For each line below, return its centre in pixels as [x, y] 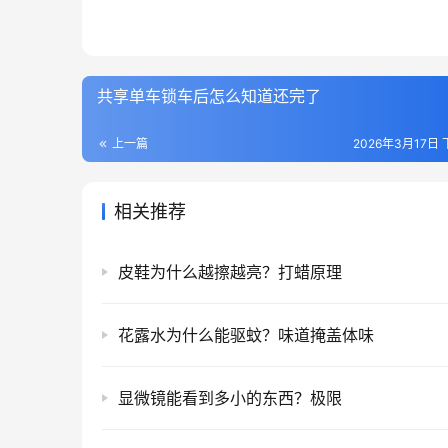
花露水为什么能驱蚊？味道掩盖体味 [246, 335]
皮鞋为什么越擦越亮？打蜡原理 [230, 272]
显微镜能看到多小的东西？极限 [230, 398]
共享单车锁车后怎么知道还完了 [209, 96]
